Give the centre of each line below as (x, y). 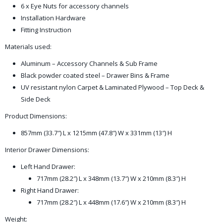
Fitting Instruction (46, 30)
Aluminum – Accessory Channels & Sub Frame (89, 63)
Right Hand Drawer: (50, 190)
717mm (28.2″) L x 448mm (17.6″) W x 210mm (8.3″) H (111, 202)
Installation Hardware (53, 18)
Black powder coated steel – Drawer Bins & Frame (95, 75)
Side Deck (36, 99)
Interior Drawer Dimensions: (47, 150)
